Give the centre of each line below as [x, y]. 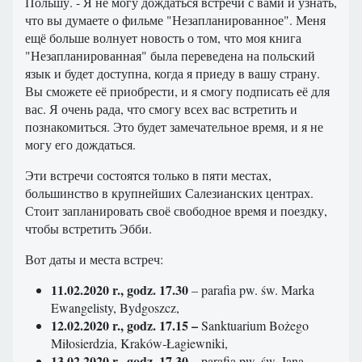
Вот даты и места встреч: [94, 259]
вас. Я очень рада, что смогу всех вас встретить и [161, 109]
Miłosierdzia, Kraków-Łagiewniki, [139, 343]
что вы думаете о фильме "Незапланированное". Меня [175, 20]
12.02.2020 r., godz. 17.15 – [124, 326]
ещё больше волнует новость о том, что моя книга [163, 38]
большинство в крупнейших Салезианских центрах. [169, 193]
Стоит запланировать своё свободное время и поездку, [176, 211]
